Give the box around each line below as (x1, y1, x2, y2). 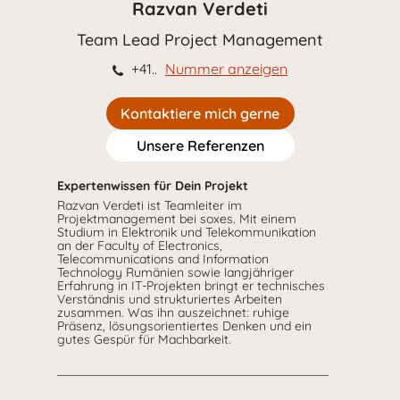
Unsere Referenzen (136, 136, 264, 154)
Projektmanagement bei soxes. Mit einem (57, 210, 296, 227)
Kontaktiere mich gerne (121, 104, 279, 122)
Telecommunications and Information (57, 250, 269, 267)
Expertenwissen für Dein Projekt (57, 177, 248, 194)
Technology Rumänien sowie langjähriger (57, 263, 294, 280)
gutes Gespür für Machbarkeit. (57, 330, 231, 347)
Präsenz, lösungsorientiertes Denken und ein (57, 317, 312, 334)
